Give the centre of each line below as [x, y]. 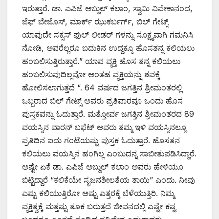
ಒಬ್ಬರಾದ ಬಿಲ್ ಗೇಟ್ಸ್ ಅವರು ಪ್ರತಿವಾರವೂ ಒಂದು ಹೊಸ [102, 100]
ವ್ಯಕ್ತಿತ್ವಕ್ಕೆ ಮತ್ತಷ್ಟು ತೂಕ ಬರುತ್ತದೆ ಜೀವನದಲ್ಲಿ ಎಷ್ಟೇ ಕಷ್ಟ [99, 206]
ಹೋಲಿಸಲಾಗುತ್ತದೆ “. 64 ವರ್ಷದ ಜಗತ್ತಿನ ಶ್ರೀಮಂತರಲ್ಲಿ [102, 87]
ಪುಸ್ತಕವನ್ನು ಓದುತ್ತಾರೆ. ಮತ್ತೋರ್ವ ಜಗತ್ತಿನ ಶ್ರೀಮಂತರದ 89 [108, 114]
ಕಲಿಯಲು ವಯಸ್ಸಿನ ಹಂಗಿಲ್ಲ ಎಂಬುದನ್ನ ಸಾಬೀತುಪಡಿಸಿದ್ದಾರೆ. [109, 153]
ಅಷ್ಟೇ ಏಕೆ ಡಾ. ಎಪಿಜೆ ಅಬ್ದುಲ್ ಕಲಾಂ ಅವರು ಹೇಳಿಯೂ [103, 166]
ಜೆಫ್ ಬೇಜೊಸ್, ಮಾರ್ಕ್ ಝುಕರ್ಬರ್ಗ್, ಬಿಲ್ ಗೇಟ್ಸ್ [95, 21]
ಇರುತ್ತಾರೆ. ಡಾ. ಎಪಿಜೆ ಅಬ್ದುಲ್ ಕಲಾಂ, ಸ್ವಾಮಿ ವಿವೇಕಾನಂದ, [107, 8]
